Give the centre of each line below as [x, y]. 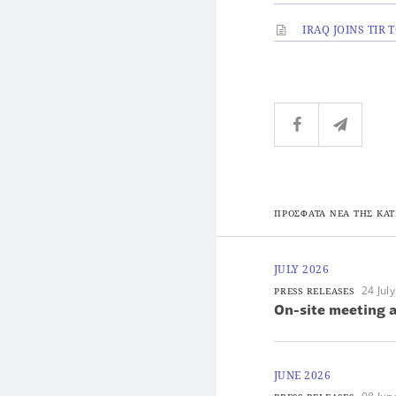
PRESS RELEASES [314, 291]
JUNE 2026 [303, 375]
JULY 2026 [302, 269]
